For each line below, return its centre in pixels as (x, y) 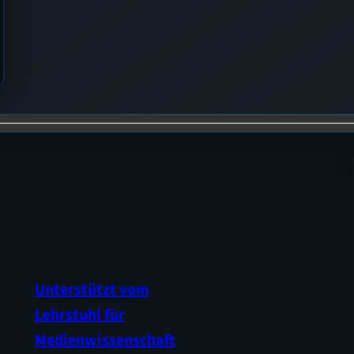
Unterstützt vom (92, 290)
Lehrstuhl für (80, 315)
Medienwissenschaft (105, 340)
